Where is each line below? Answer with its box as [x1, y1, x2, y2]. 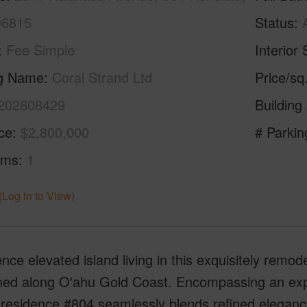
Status [255, 12, 295, 32]
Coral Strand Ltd [51, 67, 152, 87]
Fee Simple [5, 40, 75, 60]
